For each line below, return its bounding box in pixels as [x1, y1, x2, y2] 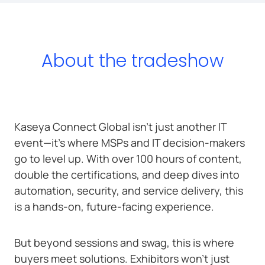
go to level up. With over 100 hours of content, [14, 151, 242, 166]
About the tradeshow [41, 48, 224, 73]
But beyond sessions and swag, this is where [14, 235, 234, 250]
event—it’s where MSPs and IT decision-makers [14, 135, 245, 150]
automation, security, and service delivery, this [14, 183, 243, 198]
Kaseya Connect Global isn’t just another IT [14, 119, 227, 134]
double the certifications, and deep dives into [14, 167, 240, 182]
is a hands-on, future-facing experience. [14, 199, 214, 214]
